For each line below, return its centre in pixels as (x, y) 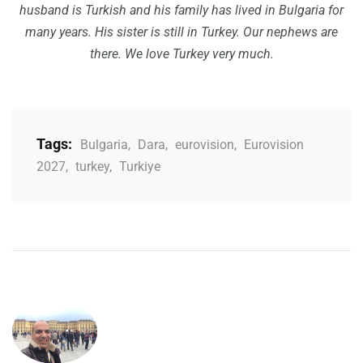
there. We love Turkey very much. (181, 54)
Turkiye (140, 167)
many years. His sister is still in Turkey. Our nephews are (181, 32)
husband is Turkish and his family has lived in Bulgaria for (181, 11)
